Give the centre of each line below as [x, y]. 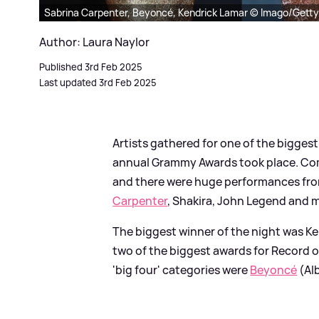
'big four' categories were [182, 270]
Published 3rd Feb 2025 [91, 67]
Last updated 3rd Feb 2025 [98, 83]
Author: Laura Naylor [94, 42]
